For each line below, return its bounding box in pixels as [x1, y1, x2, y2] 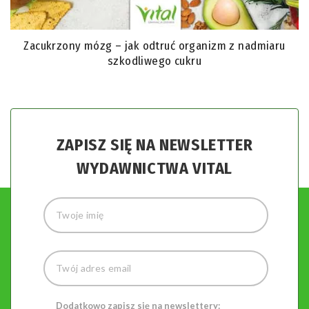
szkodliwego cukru [107, 54, 202, 69]
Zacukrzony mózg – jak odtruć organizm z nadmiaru [23, 39, 286, 54]
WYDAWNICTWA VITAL [76, 159, 233, 179]
